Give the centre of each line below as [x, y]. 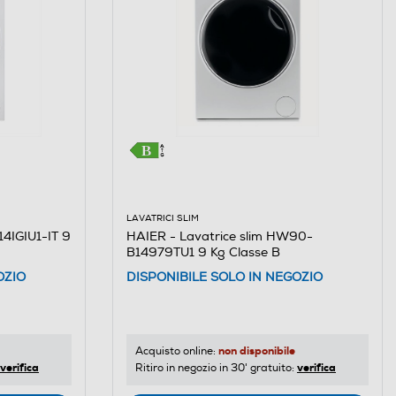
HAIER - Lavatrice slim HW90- [219, 236]
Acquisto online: [176, 352]
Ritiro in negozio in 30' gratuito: [216, 369]
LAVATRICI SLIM [162, 218]
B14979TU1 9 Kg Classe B [203, 252]
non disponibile [256, 351]
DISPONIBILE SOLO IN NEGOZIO [224, 278]
